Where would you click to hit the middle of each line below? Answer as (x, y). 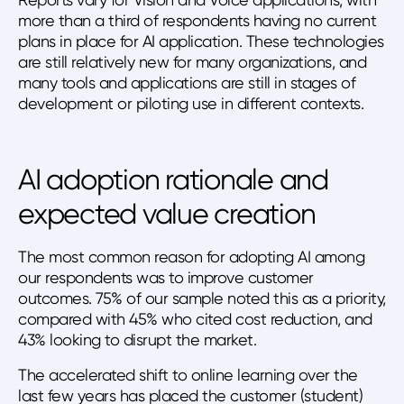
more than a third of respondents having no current (197, 20)
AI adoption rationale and (173, 179)
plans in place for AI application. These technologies (201, 41)
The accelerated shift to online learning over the (188, 374)
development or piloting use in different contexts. (191, 103)
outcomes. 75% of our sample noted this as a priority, (202, 298)
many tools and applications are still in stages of (187, 82)
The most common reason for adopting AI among (191, 256)
